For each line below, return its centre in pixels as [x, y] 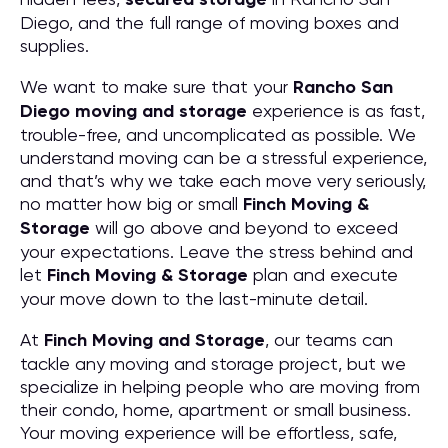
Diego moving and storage [133, 111]
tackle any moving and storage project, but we [213, 363]
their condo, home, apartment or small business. [215, 409]
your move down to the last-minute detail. [194, 298]
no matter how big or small [131, 203]
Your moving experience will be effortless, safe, [208, 432]
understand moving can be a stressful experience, [223, 157]
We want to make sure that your [156, 86]
